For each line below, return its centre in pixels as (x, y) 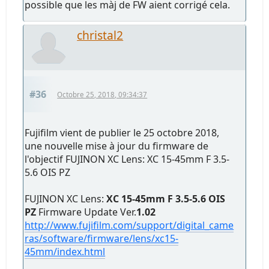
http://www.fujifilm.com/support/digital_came (129, 225)
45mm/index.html (65, 252)
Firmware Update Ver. (86, 212)
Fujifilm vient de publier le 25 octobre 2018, (122, 133)
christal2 (100, 35)
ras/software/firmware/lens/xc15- (102, 239)
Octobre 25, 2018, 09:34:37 (102, 95)
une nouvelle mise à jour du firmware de (117, 146)
